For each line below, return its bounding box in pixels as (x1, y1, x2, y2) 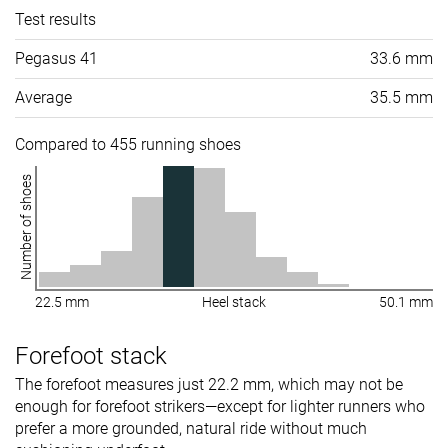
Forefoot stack (15, 341, 167, 370)
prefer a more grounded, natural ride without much (15, 418, 367, 438)
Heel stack (202, 293, 266, 310)
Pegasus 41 (15, 48, 98, 68)
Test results (15, 9, 96, 29)
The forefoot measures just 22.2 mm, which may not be (15, 374, 403, 394)
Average (15, 87, 72, 107)
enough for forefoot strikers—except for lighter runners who (15, 396, 425, 416)
